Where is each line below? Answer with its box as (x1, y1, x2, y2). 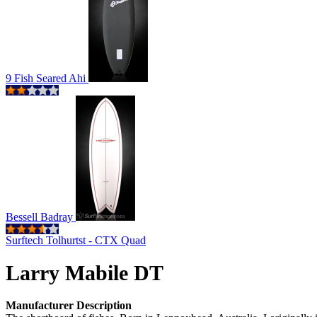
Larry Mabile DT (6, 261, 163, 284)
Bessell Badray (6, 211, 76, 223)
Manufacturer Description (6, 299, 132, 312)
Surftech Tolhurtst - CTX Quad (6, 234, 146, 246)
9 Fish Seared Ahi (6, 72, 88, 84)
